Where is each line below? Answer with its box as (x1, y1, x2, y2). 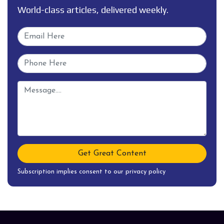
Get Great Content (77, 149, 146, 157)
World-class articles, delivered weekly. (17, 4, 168, 15)
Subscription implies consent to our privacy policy (17, 168, 165, 175)
